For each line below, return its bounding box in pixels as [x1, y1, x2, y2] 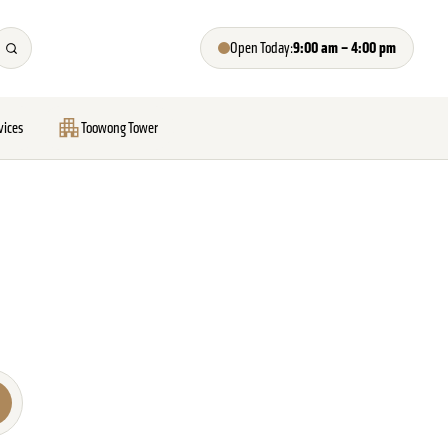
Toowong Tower [80, 118, 158, 137]
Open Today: [230, 38, 294, 57]
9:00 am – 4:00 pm [293, 37, 397, 58]
